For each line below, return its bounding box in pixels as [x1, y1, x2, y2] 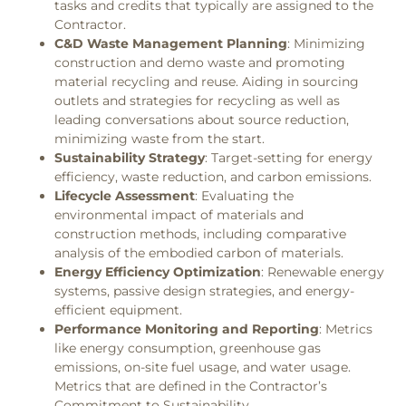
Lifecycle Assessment [54, 188, 195, 205]
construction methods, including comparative [54, 226, 346, 243]
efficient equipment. [54, 302, 182, 319]
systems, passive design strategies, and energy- [54, 283, 354, 300]
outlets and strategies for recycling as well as [54, 92, 340, 110]
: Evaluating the [195, 188, 294, 205]
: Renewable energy [261, 264, 384, 281]
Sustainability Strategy [54, 150, 205, 167]
